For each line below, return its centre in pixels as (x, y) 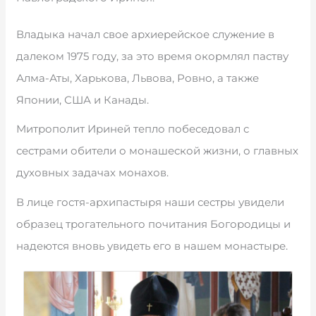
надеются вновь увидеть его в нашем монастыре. (152, 245)
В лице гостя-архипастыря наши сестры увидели (151, 202)
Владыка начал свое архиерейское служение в (146, 34)
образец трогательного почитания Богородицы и (154, 224)
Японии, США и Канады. (83, 99)
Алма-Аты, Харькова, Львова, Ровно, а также (138, 78)
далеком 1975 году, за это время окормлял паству (153, 56)
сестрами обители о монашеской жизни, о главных (158, 151)
